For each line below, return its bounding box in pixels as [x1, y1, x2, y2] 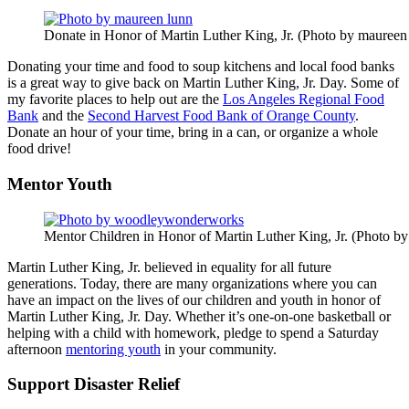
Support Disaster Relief [7, 374, 180, 394]
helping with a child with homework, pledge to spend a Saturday [7, 324, 379, 341]
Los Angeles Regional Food [223, 91, 384, 108]
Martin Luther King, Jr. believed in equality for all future [7, 258, 331, 275]
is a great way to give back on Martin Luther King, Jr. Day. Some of [7, 75, 399, 91]
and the [38, 108, 88, 124]
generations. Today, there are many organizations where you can [7, 275, 377, 291]
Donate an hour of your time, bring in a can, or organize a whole [7, 124, 378, 141]
